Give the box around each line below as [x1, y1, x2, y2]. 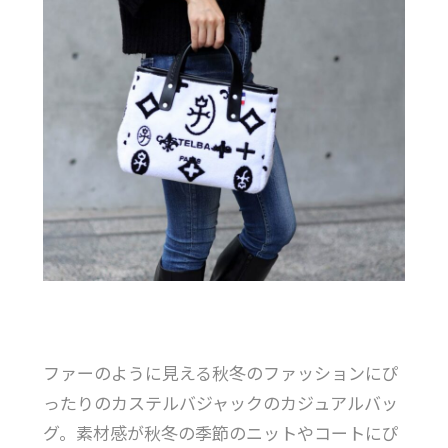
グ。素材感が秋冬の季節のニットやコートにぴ [42, 423, 399, 444]
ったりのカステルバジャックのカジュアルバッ [42, 393, 398, 414]
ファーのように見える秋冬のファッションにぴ [42, 363, 399, 384]
